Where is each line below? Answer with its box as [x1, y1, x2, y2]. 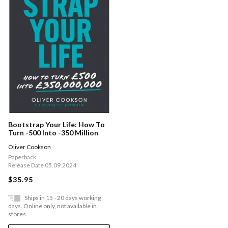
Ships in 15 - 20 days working [24, 194, 101, 202]
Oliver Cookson [8, 143, 51, 151]
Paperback [8, 153, 36, 161]
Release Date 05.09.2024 [8, 161, 76, 169]
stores [8, 210, 26, 218]
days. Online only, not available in [8, 202, 97, 210]
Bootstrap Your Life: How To [8, 120, 105, 129]
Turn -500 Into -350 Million [8, 128, 98, 137]
